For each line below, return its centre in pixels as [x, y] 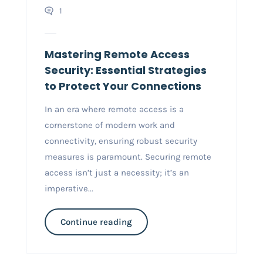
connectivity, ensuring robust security [121, 141]
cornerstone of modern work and [109, 125]
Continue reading [96, 222]
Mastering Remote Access [117, 54]
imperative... [69, 188]
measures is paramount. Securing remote [128, 156]
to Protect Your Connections [123, 86]
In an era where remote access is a [114, 109]
